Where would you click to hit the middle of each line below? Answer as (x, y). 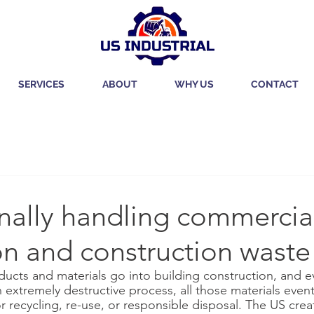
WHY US (194, 84)
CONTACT (274, 84)
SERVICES (41, 84)
